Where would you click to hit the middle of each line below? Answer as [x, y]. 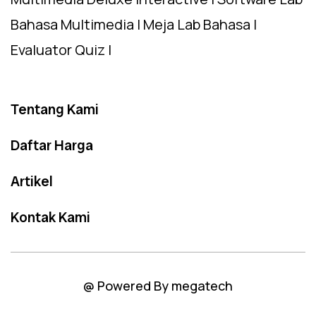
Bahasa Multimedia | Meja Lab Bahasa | [134, 24]
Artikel [32, 181]
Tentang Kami [55, 109]
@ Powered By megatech [158, 285]
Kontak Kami [50, 217]
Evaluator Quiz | [61, 49]
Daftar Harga [52, 145]
